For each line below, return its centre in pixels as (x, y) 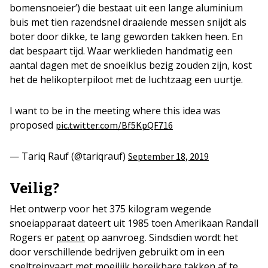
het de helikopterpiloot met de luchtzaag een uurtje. (126, 80)
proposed (33, 125)
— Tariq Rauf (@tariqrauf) (69, 156)
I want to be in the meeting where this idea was (115, 111)
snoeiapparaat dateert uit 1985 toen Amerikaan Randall (134, 223)
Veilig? (34, 188)
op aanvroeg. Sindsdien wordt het (162, 237)
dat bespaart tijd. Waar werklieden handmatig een (121, 51)
